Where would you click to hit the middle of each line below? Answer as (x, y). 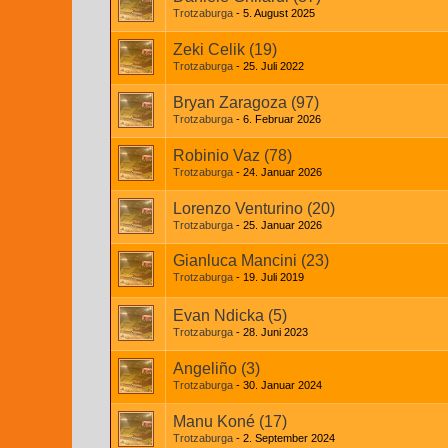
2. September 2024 (289, 438)
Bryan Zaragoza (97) (246, 102)
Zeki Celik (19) (225, 49)
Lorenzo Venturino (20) (254, 208)
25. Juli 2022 (273, 66)
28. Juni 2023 (275, 332)
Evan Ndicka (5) (230, 315)
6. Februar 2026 (282, 119)
